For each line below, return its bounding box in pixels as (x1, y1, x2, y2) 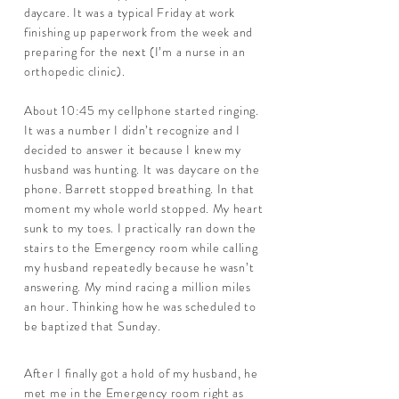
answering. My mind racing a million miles (24, 278, 251, 296)
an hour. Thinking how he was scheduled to (24, 297, 256, 315)
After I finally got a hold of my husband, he (24, 364, 258, 382)
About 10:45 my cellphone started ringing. (24, 102, 259, 119)
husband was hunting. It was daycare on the (24, 160, 260, 178)
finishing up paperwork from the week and (24, 23, 253, 41)
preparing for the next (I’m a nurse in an (24, 43, 246, 61)
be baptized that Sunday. (24, 317, 165, 335)
